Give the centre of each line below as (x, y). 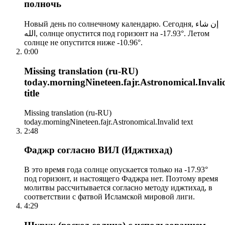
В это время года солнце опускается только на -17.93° (116, 170)
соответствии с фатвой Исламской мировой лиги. (109, 197)
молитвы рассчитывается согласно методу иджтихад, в (118, 188)
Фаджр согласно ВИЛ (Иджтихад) (98, 150)
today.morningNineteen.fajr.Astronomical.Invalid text (108, 122)
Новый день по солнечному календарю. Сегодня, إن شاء (110, 24)
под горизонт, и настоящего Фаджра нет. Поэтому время (121, 179)
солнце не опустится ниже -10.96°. (83, 43)
